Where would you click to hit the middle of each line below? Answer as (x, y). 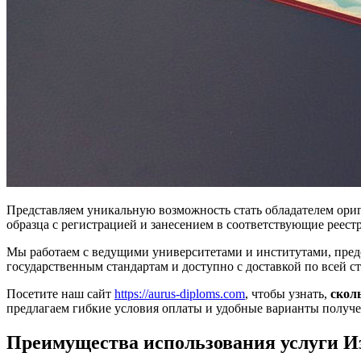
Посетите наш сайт (60, 293)
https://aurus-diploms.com (180, 293)
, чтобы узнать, (288, 293)
